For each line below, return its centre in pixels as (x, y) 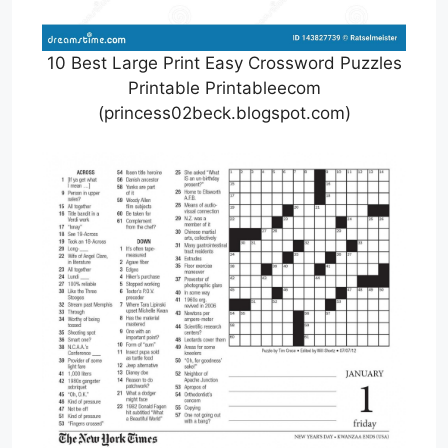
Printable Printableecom (224, 88)
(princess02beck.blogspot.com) (224, 113)
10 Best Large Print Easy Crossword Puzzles (224, 63)
